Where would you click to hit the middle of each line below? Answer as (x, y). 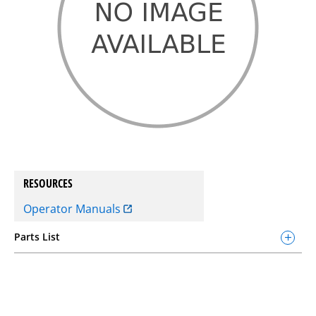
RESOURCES (48, 183)
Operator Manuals (74, 209)
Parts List (37, 237)
